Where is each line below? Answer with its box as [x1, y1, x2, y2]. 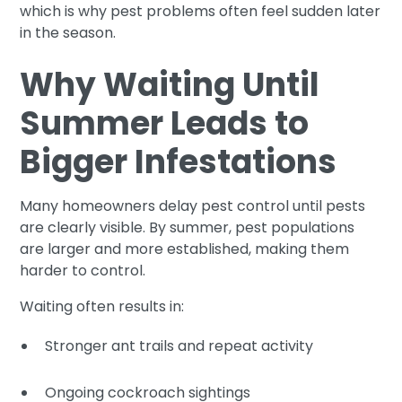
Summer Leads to [20, 100, 310, 146]
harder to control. [20, 259, 146, 281]
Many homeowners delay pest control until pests [20, 195, 366, 216]
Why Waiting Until [20, 61, 320, 108]
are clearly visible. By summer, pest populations [20, 216, 355, 238]
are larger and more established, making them [20, 238, 350, 259]
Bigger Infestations [20, 138, 337, 185]
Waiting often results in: [20, 295, 185, 317]
